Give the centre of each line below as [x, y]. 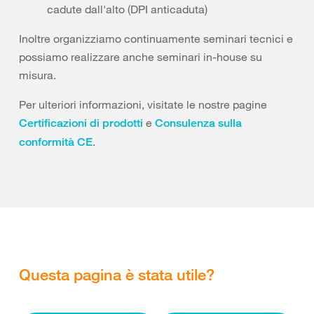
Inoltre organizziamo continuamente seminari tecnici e [156, 39]
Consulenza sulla [198, 123]
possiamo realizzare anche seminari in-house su [141, 57]
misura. [37, 75]
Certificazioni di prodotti [81, 123]
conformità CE [56, 142]
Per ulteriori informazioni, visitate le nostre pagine [143, 104]
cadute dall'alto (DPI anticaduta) [127, 9]
